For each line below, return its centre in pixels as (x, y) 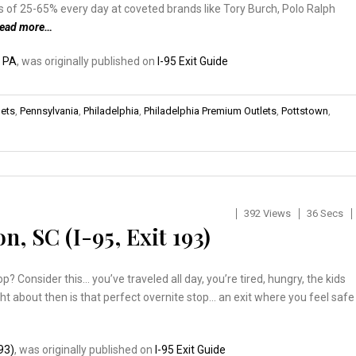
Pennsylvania (49, 110)
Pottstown (305, 110)
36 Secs (325, 213)
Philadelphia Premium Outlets (210, 110)
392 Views (267, 213)
